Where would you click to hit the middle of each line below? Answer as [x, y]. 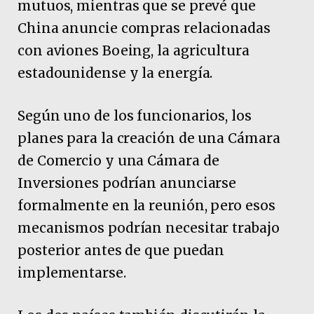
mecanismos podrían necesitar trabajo [149, 228]
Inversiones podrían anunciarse [127, 183]
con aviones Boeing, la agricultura [134, 50]
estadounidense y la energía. [115, 73]
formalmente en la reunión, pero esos [146, 206]
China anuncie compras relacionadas [144, 28]
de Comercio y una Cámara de [118, 161]
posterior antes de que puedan [121, 251]
